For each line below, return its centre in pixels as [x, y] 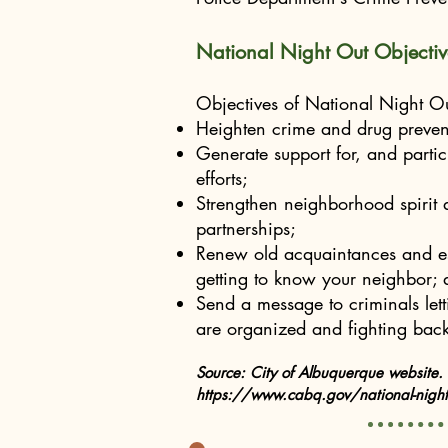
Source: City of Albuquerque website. [319, 372]
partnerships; [246, 228]
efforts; [222, 178]
